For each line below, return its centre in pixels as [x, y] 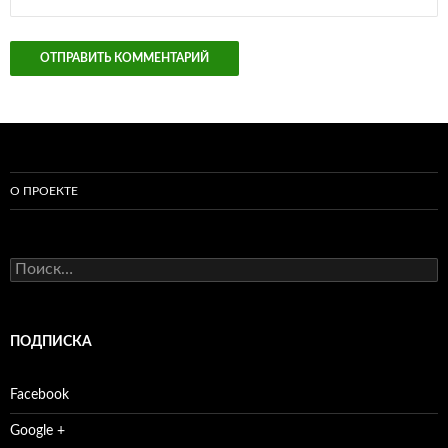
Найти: [31, 265]
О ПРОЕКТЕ [44, 190]
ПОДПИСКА [51, 341]
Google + [37, 430]
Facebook [39, 394]
